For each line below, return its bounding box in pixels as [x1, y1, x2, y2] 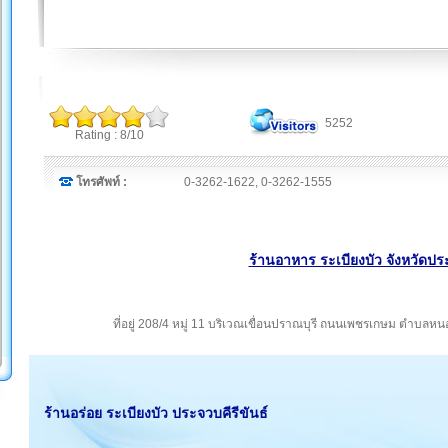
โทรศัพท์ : [76, 175, 127, 189]
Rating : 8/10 [74, 128, 144, 142]
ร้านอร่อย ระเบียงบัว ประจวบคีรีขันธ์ [44, 405, 268, 422]
